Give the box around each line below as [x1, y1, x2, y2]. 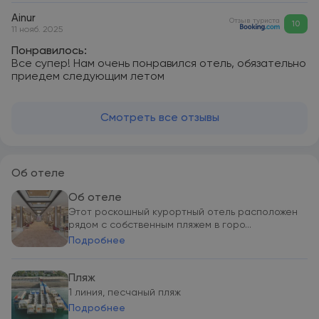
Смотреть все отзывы [100, 113, 219, 124]
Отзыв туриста [229, 16, 280, 24]
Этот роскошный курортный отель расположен [68, 207, 298, 217]
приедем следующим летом [11, 71, 164, 83]
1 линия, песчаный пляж [68, 288, 181, 298]
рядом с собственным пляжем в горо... [68, 220, 251, 230]
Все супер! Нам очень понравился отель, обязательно [11, 58, 306, 70]
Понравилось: [11, 46, 87, 57]
